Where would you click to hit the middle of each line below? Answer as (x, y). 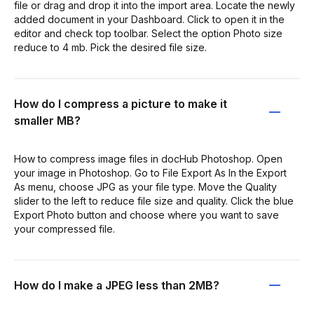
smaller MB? (47, 120)
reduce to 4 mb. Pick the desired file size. (110, 47)
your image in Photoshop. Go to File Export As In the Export (150, 172)
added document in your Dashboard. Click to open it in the (149, 19)
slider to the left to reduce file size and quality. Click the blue (154, 200)
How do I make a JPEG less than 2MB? (117, 285)
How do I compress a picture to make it (121, 103)
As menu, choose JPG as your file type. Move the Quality (145, 186)
